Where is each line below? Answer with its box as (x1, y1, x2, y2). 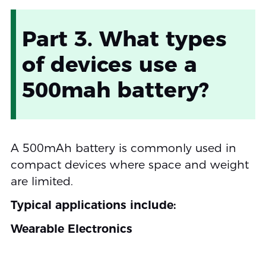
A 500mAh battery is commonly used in (10, 141, 236, 156)
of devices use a (21, 51, 197, 78)
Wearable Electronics (10, 222, 132, 236)
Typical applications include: (10, 198, 176, 213)
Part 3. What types (21, 26, 227, 52)
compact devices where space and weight (10, 158, 249, 172)
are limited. (10, 175, 73, 189)
